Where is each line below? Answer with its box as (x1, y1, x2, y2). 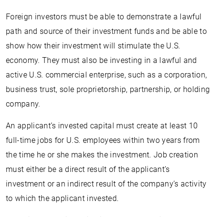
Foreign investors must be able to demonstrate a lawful (6, 12, 202, 21)
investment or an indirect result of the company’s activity (6, 179, 207, 188)
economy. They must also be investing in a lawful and (6, 56, 197, 65)
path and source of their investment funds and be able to (6, 27, 207, 36)
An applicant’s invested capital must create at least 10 (6, 121, 198, 130)
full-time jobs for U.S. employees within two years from (6, 136, 200, 145)
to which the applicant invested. (6, 194, 119, 203)
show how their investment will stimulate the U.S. (6, 41, 181, 50)
